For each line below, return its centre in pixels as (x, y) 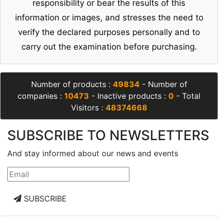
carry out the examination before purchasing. (109, 47)
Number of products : (72, 84)
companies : (41, 96)
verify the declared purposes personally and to (109, 32)
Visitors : (88, 108)
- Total (187, 96)
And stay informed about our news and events (93, 154)
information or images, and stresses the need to (109, 18)
